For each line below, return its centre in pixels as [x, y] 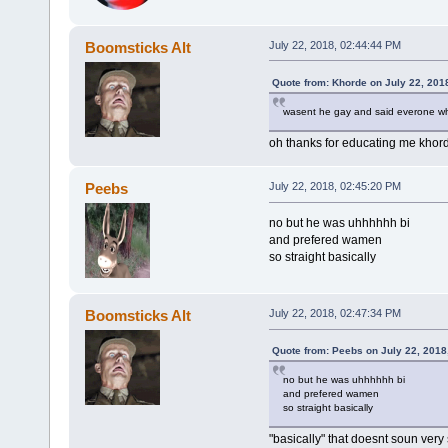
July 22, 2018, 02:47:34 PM [334, 313]
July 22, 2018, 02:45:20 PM [334, 186]
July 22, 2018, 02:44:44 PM [334, 44]
